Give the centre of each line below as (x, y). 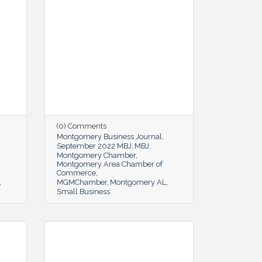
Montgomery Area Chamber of (110, 164)
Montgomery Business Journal (109, 136)
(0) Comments (82, 126)
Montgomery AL (138, 182)
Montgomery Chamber (96, 155)
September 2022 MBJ (94, 146)
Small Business (83, 191)
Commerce (76, 173)
